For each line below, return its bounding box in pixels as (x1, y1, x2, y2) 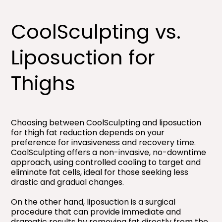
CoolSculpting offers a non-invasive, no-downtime (11, 146, 207, 158)
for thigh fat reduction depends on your (11, 126, 165, 138)
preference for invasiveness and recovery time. (11, 136, 196, 148)
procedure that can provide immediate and (11, 206, 181, 218)
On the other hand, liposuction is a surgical (11, 196, 176, 208)
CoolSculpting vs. (11, 17, 181, 46)
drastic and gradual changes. (11, 176, 124, 188)
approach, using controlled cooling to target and (11, 156, 201, 168)
